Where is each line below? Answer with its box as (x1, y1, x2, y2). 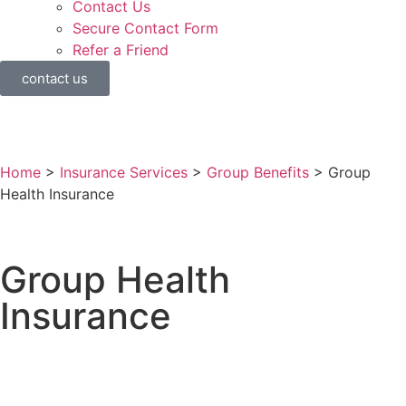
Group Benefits (207, 163, 309, 182)
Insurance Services (60, 163, 188, 182)
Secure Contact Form (72, 19, 218, 38)
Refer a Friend (72, 41, 169, 60)
